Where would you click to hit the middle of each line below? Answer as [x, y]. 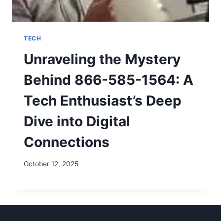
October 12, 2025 [51, 164]
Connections [67, 142]
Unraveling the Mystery [102, 59]
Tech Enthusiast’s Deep [103, 100]
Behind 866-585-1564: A [109, 80]
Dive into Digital [77, 121]
